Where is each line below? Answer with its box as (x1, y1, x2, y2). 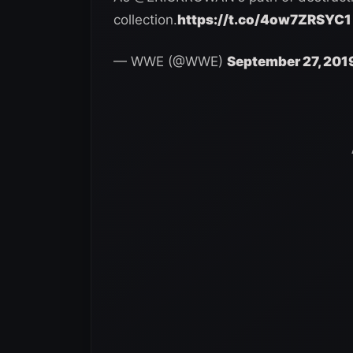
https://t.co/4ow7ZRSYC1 (177, 11, 351, 28)
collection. (113, 11, 177, 28)
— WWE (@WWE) (113, 53, 227, 69)
